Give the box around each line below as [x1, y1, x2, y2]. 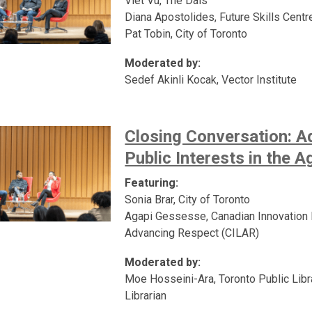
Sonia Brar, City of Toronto [125, 192, 251, 206]
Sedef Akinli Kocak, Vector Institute [125, 72, 297, 86]
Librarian [125, 288, 167, 302]
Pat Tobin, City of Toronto [125, 26, 248, 40]
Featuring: [125, 175, 179, 189]
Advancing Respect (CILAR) [125, 226, 260, 240]
